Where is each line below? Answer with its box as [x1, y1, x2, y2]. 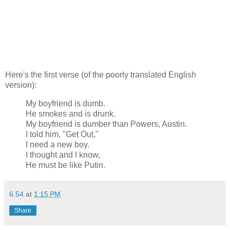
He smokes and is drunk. [26, 109, 116, 119]
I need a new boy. [26, 140, 89, 149]
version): [5, 81, 36, 90]
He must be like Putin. [26, 161, 105, 170]
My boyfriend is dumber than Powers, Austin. [26, 120, 187, 129]
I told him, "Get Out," [26, 130, 99, 139]
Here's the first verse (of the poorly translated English [5, 70, 196, 80]
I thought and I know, [26, 150, 100, 160]
